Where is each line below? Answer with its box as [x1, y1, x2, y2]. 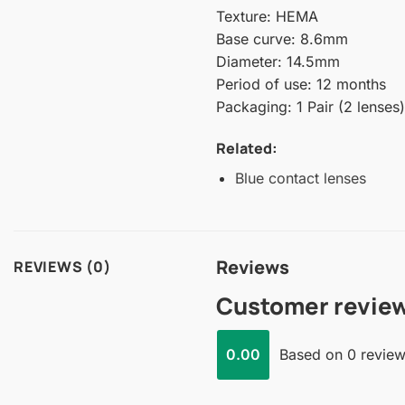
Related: [216, 138, 278, 159]
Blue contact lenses [234, 169, 366, 188]
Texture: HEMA [216, 7, 318, 26]
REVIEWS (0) [14, 256, 111, 277]
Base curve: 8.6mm [216, 30, 348, 49]
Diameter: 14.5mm [216, 52, 340, 71]
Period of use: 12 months [216, 75, 386, 94]
